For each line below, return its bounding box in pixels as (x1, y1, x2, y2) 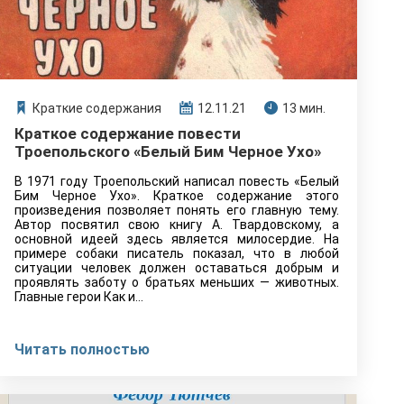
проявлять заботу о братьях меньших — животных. (14, 275, 339, 289)
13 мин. (282, 101, 326, 115)
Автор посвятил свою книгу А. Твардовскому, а (14, 217, 339, 232)
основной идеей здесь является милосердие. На (14, 232, 339, 246)
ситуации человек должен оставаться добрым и (14, 261, 339, 275)
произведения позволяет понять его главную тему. (14, 203, 339, 217)
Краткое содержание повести (14, 124, 241, 142)
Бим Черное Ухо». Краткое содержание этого (14, 188, 339, 203)
